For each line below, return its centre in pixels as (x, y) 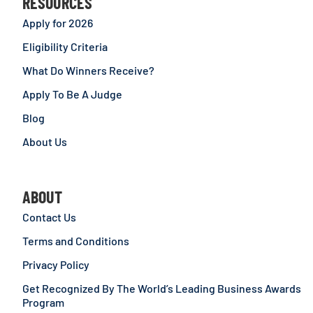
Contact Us (49, 217)
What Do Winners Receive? (88, 71)
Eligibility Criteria (65, 47)
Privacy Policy (56, 265)
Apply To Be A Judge (72, 94)
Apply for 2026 (58, 23)
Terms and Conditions (76, 241)
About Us (45, 142)
